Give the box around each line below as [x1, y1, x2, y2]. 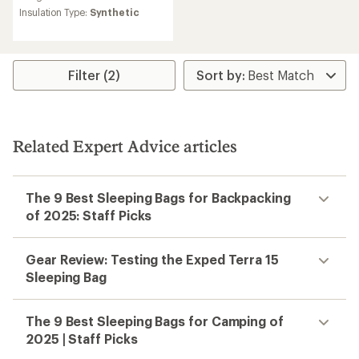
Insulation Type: [19, 6, 90, 18]
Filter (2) [68, 67, 121, 83]
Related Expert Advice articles [13, 136, 237, 155]
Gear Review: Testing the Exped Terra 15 [26, 252, 279, 267]
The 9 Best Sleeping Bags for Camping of [26, 313, 284, 329]
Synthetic [89, 6, 139, 18]
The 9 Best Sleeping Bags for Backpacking [26, 190, 291, 205]
